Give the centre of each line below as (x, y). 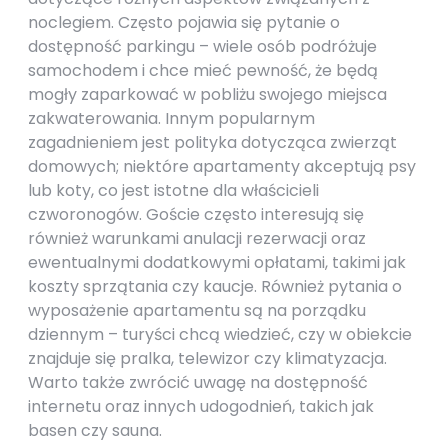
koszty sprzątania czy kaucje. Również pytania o (215, 286)
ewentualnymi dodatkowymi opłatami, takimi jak (217, 262)
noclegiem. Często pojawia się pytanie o (184, 22)
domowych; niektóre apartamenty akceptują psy (222, 166)
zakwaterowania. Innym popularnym (171, 118)
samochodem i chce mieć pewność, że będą (203, 70)
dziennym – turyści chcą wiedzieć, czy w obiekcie (220, 334)
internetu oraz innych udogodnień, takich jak (201, 406)
